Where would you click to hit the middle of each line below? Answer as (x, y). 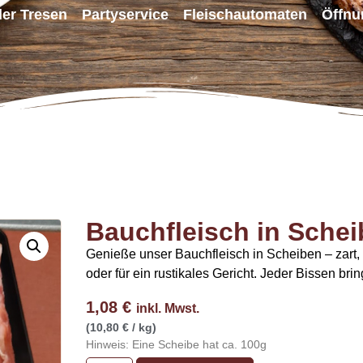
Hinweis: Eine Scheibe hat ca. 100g (176, 344)
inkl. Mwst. (168, 309)
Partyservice (126, 15)
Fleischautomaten (246, 15)
